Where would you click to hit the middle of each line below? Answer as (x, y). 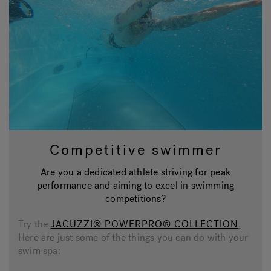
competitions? (135, 198)
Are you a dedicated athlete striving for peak (135, 172)
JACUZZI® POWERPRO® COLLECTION (144, 224)
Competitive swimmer (135, 150)
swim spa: (39, 250)
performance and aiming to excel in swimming (135, 185)
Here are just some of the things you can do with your (133, 237)
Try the (34, 224)
